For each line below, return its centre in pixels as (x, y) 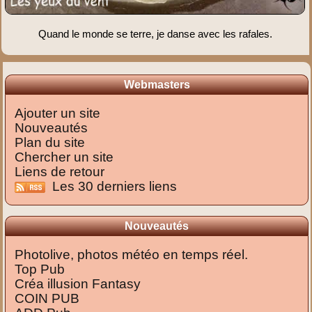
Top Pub (40, 270)
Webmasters (157, 85)
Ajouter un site (58, 114)
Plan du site (50, 143)
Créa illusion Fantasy (78, 284)
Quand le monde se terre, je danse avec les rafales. (155, 34)
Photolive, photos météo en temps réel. (132, 255)
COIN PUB (47, 299)
